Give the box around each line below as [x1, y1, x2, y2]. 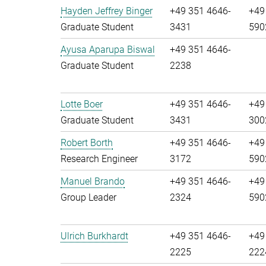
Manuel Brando [61, 176, 125, 187]
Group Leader [61, 192, 116, 203]
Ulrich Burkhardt [61, 230, 128, 242]
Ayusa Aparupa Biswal [61, 44, 155, 55]
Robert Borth [61, 137, 113, 148]
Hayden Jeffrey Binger [61, 5, 153, 17]
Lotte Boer [61, 99, 103, 110]
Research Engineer [61, 153, 138, 164]
